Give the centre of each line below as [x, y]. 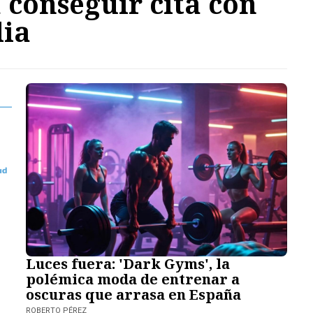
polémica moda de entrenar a [133, 279]
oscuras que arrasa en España [134, 295]
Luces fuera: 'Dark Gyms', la [128, 264]
